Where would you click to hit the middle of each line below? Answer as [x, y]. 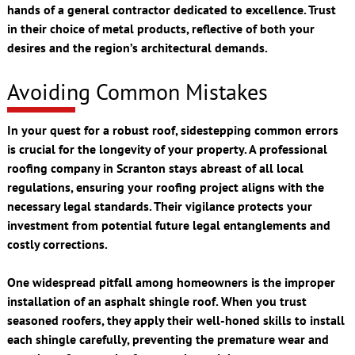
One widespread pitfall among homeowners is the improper [171, 282]
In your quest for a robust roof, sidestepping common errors [172, 130]
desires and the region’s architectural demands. [137, 47]
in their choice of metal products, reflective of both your [160, 28]
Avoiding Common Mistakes [137, 91]
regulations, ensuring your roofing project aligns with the [165, 187]
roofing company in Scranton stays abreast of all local [155, 168]
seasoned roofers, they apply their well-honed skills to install [176, 321]
